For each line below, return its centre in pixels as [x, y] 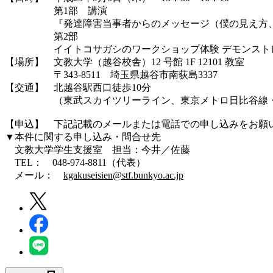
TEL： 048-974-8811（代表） [75, 162]
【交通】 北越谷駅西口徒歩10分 [78, 87]
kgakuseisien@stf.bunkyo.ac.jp [123, 175]
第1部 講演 [56, 10]
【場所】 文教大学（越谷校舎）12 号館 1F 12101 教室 [125, 62]
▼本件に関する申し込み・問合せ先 [88, 136]
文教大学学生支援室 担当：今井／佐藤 [97, 149]
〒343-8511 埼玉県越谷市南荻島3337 [111, 74]
